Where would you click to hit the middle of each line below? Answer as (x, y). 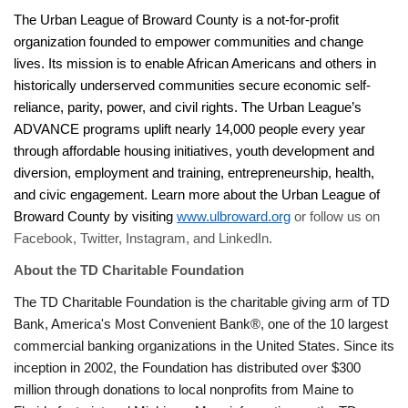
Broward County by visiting (95, 217)
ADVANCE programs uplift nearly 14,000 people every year (189, 130)
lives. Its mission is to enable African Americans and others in (195, 64)
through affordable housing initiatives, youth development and (194, 152)
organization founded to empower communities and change (189, 42)
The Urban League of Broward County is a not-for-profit (176, 20)
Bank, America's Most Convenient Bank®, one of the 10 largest (201, 325)
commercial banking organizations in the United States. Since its (204, 347)
